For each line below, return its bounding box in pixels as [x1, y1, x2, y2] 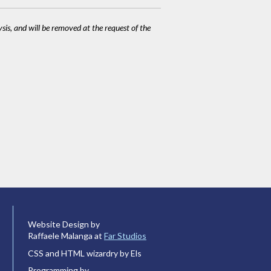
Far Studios [104, 230, 146, 241]
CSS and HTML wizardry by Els [28, 247, 142, 258]
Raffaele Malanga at [28, 230, 104, 241]
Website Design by [28, 218, 100, 229]
